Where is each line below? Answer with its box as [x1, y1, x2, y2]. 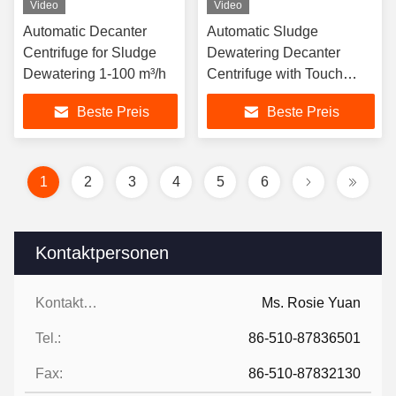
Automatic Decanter [23, 24, 147, 39]
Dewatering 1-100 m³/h [23, 66, 166, 81]
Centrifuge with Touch [207, 66, 343, 81]
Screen [207, 88, 252, 103]
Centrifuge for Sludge [23, 45, 156, 60]
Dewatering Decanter [207, 45, 340, 60]
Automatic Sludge [207, 24, 318, 39]
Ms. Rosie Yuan [262, 295, 361, 310]
